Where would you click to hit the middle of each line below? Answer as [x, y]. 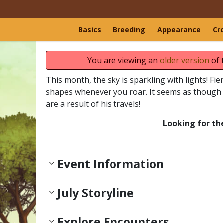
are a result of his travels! [93, 104]
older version [184, 60]
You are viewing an [123, 60]
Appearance [179, 30]
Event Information [111, 164]
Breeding [129, 30]
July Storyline [96, 192]
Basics [90, 30]
